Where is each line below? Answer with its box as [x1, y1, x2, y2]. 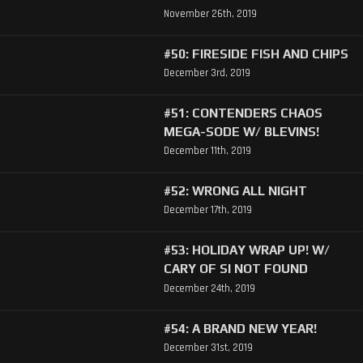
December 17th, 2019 [163, 203, 252, 217]
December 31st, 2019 [163, 340, 253, 354]
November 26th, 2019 [163, 6, 257, 20]
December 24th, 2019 [163, 281, 255, 295]
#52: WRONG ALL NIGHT [163, 183, 307, 199]
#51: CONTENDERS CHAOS [163, 105, 322, 121]
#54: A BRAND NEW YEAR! [163, 320, 317, 335]
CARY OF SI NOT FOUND [163, 261, 308, 276]
